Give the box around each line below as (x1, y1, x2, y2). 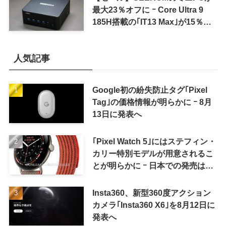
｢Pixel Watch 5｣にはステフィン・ (92, 136, 216, 146)
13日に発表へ (92, 109, 142, 119)
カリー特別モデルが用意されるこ (92, 148, 213, 158)
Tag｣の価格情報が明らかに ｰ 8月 (92, 97, 212, 106)
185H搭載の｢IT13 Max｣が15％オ (92, 17, 211, 27)
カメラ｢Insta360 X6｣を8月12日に (92, 200, 215, 209)
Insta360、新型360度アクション (92, 188, 211, 197)
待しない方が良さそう (92, 173, 173, 182)
